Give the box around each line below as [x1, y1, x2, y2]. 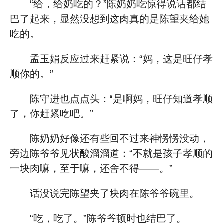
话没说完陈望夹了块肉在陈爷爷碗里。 [30, 188, 199, 199]
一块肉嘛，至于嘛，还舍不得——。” [10, 163, 173, 174]
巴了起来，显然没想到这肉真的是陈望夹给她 [10, 13, 209, 24]
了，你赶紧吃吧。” [10, 108, 93, 119]
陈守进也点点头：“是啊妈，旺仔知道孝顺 [30, 93, 213, 104]
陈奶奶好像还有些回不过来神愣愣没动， [30, 133, 209, 144]
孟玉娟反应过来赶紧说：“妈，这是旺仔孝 [30, 53, 213, 64]
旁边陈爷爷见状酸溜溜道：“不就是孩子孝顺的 [10, 148, 213, 159]
